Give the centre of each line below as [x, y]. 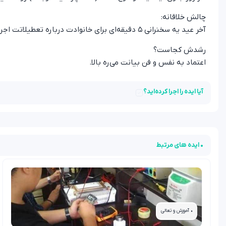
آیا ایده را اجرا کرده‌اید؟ [173, 91]
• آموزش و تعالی [177, 211]
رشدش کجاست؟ [180, 50]
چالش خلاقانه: [183, 17]
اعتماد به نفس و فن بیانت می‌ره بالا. [148, 62]
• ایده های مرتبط [180, 145]
